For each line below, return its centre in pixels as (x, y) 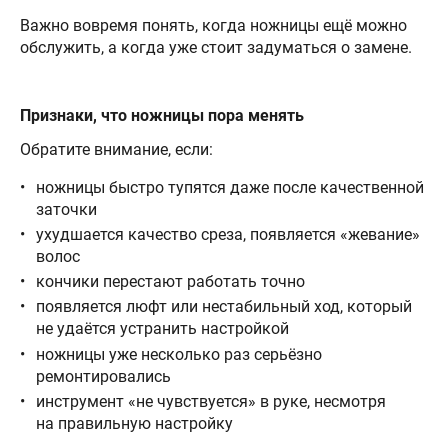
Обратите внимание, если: (116, 149)
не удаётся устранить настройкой (162, 329)
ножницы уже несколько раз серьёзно (179, 354)
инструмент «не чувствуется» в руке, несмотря (211, 401)
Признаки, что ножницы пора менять (162, 115)
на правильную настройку (134, 423)
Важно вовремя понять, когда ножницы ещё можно (213, 25)
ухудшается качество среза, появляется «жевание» (228, 235)
